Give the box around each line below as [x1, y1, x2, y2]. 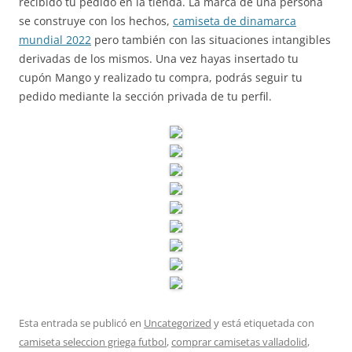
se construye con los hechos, [19, 13, 173, 28]
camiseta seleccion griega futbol [19, 335, 167, 349]
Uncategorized [144, 316, 211, 330]
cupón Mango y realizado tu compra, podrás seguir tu [19, 70, 302, 85]
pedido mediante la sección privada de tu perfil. [19, 89, 272, 104]
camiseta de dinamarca [173, 13, 296, 28]
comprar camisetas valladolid [171, 335, 307, 349]
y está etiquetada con [211, 316, 314, 330]
